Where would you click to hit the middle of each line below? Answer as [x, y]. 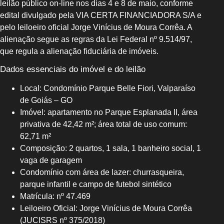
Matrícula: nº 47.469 [55, 196]
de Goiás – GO [46, 100]
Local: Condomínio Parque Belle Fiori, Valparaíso [108, 88]
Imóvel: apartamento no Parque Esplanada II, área [109, 112]
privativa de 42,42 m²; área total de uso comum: [103, 124]
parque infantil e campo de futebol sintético [96, 184]
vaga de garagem [51, 160]
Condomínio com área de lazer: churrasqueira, [102, 172]
